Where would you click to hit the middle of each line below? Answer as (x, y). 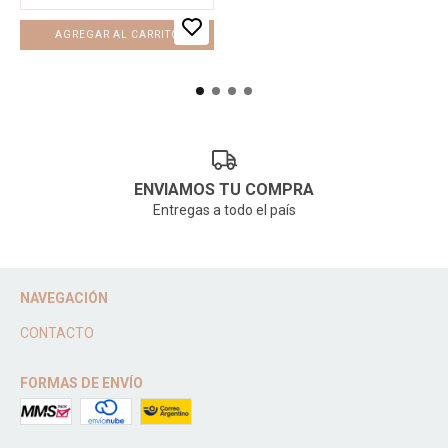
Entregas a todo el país (224, 210)
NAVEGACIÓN (64, 298)
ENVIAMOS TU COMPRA (224, 190)
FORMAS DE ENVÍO (81, 383)
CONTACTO (57, 333)
